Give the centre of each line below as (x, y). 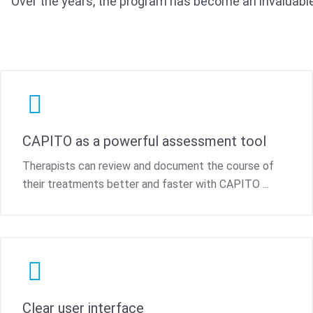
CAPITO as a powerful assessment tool (144, 141)
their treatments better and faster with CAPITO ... (146, 184)
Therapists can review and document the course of (148, 166)
